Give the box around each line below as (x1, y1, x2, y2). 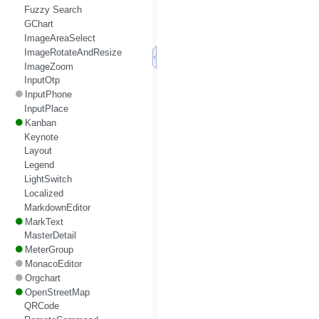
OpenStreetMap (24, 286, 90, 298)
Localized (23, 187, 63, 199)
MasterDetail (23, 230, 76, 241)
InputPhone (24, 89, 72, 100)
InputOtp (23, 75, 60, 86)
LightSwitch (23, 174, 72, 185)
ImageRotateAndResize (23, 46, 122, 58)
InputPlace (23, 103, 68, 114)
